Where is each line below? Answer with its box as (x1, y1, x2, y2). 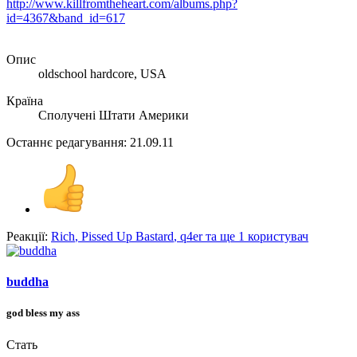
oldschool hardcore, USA (38, 66, 167, 80)
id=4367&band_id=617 (6, 10, 125, 25)
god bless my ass (6, 307, 80, 320)
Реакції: (6, 229, 48, 243)
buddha (6, 275, 49, 289)
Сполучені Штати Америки (38, 108, 189, 122)
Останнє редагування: (6, 135, 130, 149)
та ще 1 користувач (202, 229, 308, 243)
